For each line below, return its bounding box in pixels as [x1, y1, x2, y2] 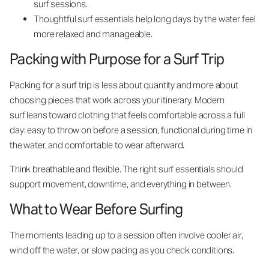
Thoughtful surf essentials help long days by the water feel [34, 13, 256, 25]
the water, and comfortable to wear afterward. [10, 139, 187, 151]
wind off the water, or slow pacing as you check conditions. [10, 244, 237, 256]
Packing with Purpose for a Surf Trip [10, 50, 227, 68]
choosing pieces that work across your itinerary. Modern [10, 94, 225, 106]
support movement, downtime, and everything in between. [10, 178, 234, 190]
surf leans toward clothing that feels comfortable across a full [10, 109, 245, 121]
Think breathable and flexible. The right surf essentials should [10, 163, 243, 175]
